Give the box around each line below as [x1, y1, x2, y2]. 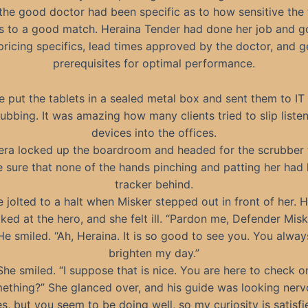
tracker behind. [115, 177, 193, 191]
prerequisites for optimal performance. [53, 56, 255, 70]
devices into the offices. [91, 125, 217, 140]
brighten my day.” [109, 245, 199, 260]
